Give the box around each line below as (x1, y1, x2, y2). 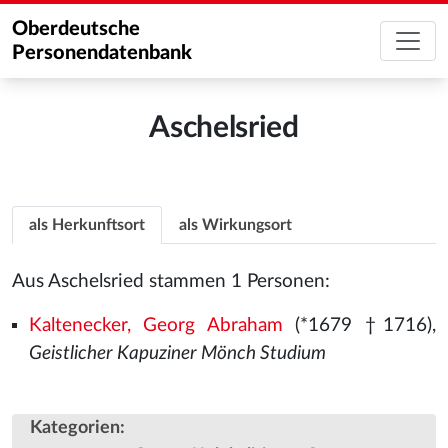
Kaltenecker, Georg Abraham (28, 316, 283, 335)
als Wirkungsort (179, 217, 292, 233)
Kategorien (30, 418, 120, 438)
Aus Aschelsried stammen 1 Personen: (12, 272, 330, 291)
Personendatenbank (12, 43, 192, 63)
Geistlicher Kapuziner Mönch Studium (28, 344, 326, 363)
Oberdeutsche (12, 19, 140, 39)
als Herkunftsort (29, 217, 145, 233)
